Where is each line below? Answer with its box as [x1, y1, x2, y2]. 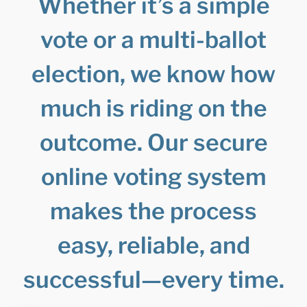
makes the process [50, 197, 257, 225]
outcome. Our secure [39, 129, 268, 157]
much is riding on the [40, 95, 267, 123]
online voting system [40, 163, 267, 191]
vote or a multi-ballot [40, 26, 267, 54]
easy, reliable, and [57, 232, 250, 260]
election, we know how [32, 60, 275, 88]
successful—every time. [23, 266, 284, 294]
